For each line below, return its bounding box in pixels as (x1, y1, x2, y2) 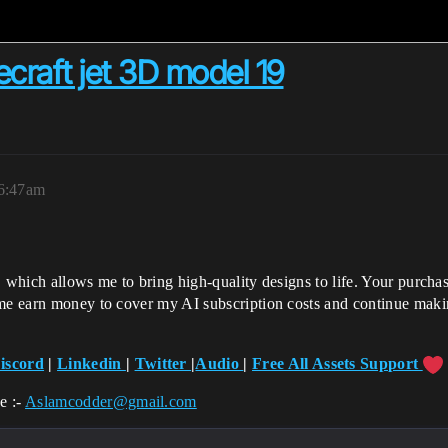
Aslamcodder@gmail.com (25, 393, 197, 411)
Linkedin (57, 355, 126, 372)
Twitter (134, 355, 192, 372)
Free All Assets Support (252, 355, 423, 372)
